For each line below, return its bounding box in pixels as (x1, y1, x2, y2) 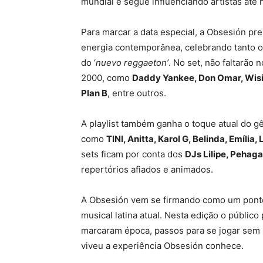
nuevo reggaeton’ (96, 57, 168, 68)
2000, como (81, 72, 132, 83)
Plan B (81, 87, 107, 99)
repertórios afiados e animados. (81, 164, 215, 175)
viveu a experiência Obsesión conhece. (81, 240, 244, 251)
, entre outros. (107, 87, 166, 99)
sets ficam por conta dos (81, 149, 185, 160)
